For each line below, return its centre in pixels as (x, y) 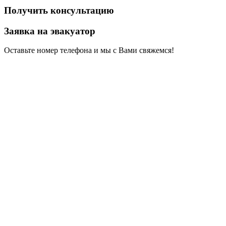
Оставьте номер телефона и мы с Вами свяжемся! (89, 50)
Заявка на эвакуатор (50, 31)
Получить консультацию (59, 10)
